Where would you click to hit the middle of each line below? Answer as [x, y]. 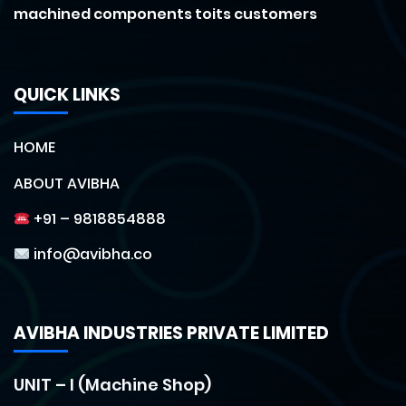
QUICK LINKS [67, 95]
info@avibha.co [92, 255]
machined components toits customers [165, 14]
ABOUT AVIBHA [67, 184]
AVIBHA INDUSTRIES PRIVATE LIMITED [171, 333]
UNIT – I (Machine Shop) [112, 385]
